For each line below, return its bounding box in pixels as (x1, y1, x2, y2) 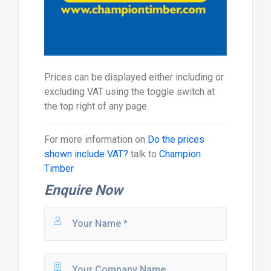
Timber (44, 163, 74, 175)
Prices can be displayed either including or (44, 71, 224, 83)
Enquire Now (44, 182, 123, 199)
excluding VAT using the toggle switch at (44, 86, 215, 98)
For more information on (44, 134, 148, 146)
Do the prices (147, 134, 204, 146)
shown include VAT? (44, 148, 128, 160)
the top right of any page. (44, 100, 149, 113)
